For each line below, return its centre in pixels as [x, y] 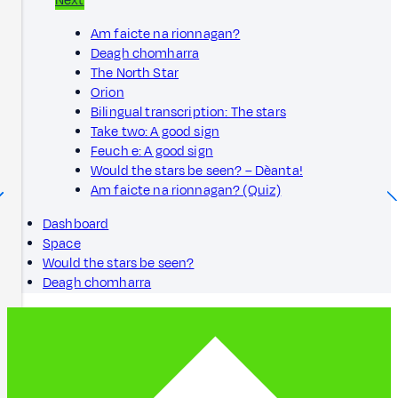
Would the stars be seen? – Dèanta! [197, 171]
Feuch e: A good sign [152, 151]
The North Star [135, 73]
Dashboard [76, 224]
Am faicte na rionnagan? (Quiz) [186, 190]
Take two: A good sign [155, 131]
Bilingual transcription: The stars [188, 112]
